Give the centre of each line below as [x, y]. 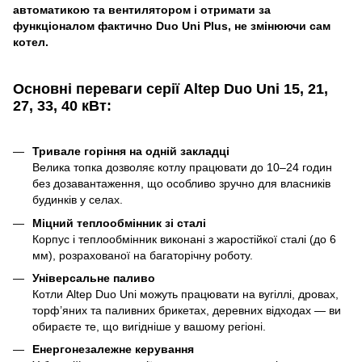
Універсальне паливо [94, 278]
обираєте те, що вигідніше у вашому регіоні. [149, 326]
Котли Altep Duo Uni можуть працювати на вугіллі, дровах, [185, 294]
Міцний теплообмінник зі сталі [119, 223]
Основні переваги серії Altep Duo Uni [148, 88]
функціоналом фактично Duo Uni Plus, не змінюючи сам [172, 25]
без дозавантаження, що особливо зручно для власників [181, 184]
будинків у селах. [78, 200]
